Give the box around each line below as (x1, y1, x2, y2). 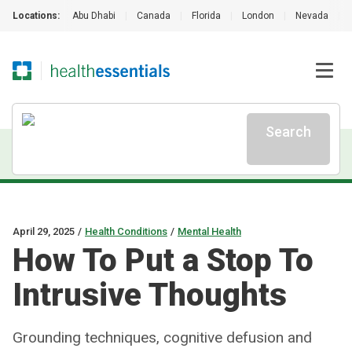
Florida (192, 10, 221, 21)
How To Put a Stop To (13, 242, 313, 279)
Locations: (13, 10, 60, 21)
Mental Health (178, 225, 241, 237)
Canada (137, 10, 170, 21)
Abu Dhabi (72, 10, 115, 21)
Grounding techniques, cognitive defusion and (13, 328, 312, 346)
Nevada (295, 10, 328, 21)
